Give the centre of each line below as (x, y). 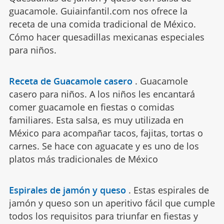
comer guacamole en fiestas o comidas (91, 107)
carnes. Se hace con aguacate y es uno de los (104, 146)
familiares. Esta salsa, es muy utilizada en (96, 120)
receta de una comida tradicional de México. (102, 24)
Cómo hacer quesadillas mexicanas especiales (106, 37)
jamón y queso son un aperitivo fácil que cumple (112, 203)
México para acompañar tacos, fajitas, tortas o (106, 133)
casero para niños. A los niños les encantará (102, 94)
